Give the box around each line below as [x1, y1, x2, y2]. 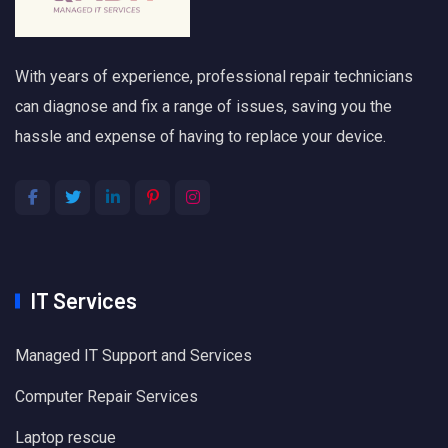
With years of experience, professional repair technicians [15, 67, 413, 87]
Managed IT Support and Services [15, 346, 252, 366]
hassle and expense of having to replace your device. [15, 127, 386, 147]
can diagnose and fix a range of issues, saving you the [15, 97, 392, 117]
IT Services [30, 287, 137, 314]
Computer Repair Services [15, 387, 198, 407]
